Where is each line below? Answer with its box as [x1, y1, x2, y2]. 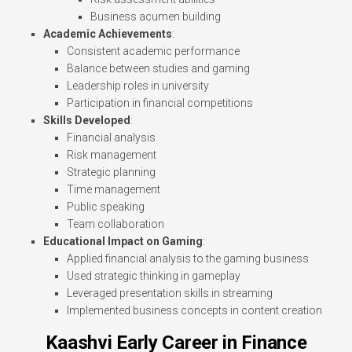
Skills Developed [43, 114, 130, 127]
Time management [67, 183, 160, 196]
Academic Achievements [43, 27, 172, 41]
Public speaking [67, 200, 145, 214]
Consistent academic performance [67, 45, 240, 58]
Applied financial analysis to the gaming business [67, 252, 309, 266]
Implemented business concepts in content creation [67, 304, 322, 317]
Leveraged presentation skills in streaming [67, 287, 273, 300]
